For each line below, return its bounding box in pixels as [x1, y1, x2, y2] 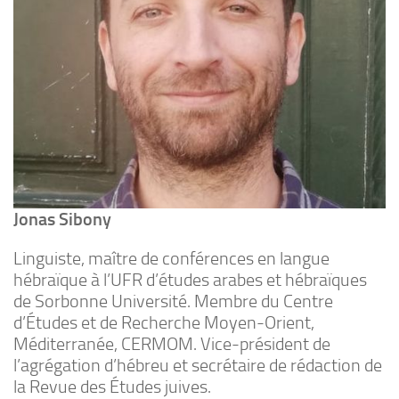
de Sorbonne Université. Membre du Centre [13, 290, 333, 313]
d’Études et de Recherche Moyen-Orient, [13, 312, 314, 334]
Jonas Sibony [13, 208, 111, 231]
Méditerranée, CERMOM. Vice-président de [13, 333, 330, 355]
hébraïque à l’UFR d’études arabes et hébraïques [13, 269, 367, 291]
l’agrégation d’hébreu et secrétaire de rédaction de [13, 354, 382, 377]
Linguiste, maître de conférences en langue [13, 248, 330, 270]
